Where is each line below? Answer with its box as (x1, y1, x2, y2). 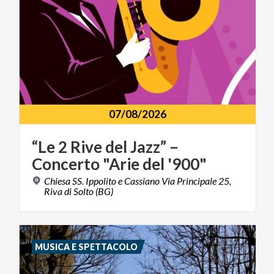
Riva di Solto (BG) (44, 185, 113, 197)
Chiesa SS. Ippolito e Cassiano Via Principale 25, (44, 174, 231, 187)
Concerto (32, 154, 100, 174)
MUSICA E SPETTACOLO (35, 241, 138, 252)
